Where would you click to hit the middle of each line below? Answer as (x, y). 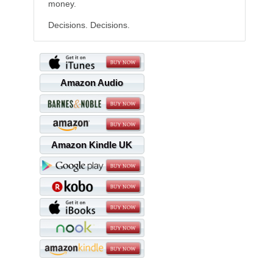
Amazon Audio (92, 82)
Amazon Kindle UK (92, 144)
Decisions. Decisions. (89, 25)
